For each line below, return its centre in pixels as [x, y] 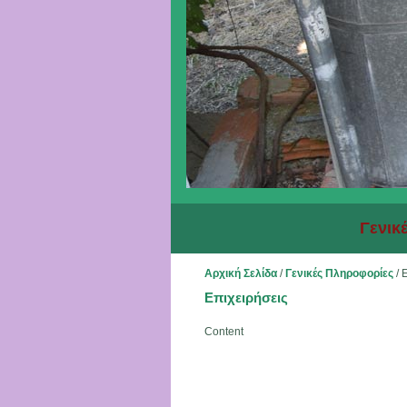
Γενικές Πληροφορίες [339, 273]
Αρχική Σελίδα [240, 273]
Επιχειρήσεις [246, 298]
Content [223, 332]
